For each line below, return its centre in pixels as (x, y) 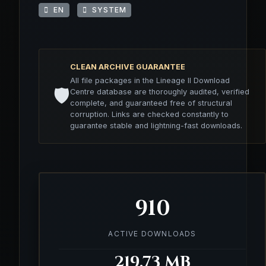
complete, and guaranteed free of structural (151, 103)
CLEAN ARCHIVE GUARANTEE (128, 66)
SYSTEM (107, 9)
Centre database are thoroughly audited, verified (160, 91)
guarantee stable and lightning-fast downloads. (156, 125)
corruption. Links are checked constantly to (149, 114)
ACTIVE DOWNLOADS (152, 233)
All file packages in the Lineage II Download (150, 80)
